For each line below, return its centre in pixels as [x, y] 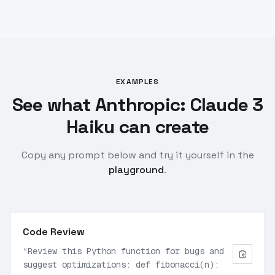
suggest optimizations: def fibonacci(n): [121, 265]
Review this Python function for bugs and [126, 251]
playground [136, 170]
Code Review [54, 232]
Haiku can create [137, 127]
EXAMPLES [137, 82]
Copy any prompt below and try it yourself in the [137, 155]
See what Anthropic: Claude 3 [137, 105]
